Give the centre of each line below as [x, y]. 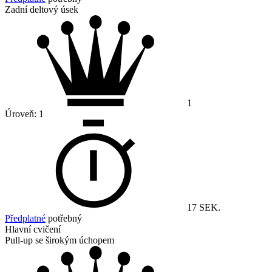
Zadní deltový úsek [42, 10]
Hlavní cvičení [33, 229]
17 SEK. [204, 208]
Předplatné [25, 219]
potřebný [64, 219]
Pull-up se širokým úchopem [59, 240]
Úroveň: [22, 114]
